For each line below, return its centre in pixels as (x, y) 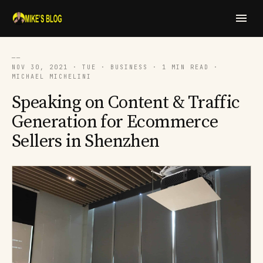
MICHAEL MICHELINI (52, 77)
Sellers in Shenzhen (86, 141)
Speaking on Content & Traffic (126, 103)
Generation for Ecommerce (115, 122)
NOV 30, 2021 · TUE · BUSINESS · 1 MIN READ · (115, 67)
